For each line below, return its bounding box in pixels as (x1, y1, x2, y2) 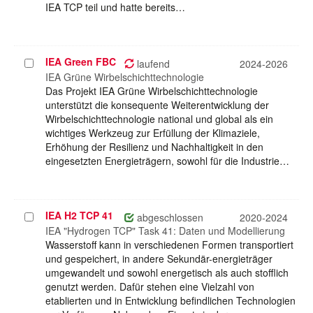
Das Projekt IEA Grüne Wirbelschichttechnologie (45, 84, 258, 99)
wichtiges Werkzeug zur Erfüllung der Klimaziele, (45, 126, 260, 140)
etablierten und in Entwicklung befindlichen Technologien (45, 293, 296, 308)
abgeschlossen (134, 210, 203, 225)
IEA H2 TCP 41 (45, 208, 113, 223)
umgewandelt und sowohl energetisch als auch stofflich (45, 265, 289, 280)
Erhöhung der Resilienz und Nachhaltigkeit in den (45, 140, 263, 154)
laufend (134, 57, 170, 71)
